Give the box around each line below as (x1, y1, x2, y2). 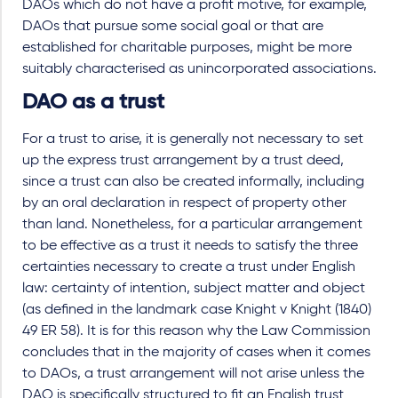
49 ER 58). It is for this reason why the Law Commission (22, 323, 370, 338)
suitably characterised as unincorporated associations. (22, 61, 377, 76)
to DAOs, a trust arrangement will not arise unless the (22, 366, 364, 381)
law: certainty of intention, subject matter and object (22, 281, 365, 296)
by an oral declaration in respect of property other (22, 195, 346, 211)
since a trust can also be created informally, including (22, 174, 364, 189)
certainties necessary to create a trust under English (22, 259, 355, 275)
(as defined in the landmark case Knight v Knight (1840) (22, 302, 371, 317)
